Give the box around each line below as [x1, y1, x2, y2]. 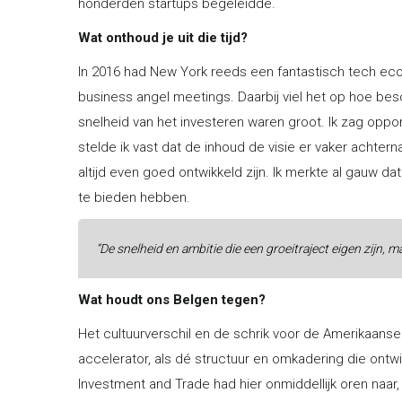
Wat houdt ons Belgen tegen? [78, 291, 266, 308]
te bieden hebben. [78, 188, 190, 205]
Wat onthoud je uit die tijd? [78, 29, 248, 46]
